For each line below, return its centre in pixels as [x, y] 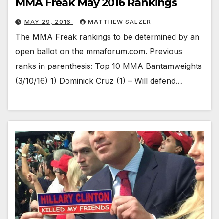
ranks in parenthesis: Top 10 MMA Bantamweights [109, 66]
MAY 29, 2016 [49, 22]
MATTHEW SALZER [120, 22]
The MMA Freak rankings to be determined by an [107, 36]
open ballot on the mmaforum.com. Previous [99, 51]
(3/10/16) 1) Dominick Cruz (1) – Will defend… [99, 80]
